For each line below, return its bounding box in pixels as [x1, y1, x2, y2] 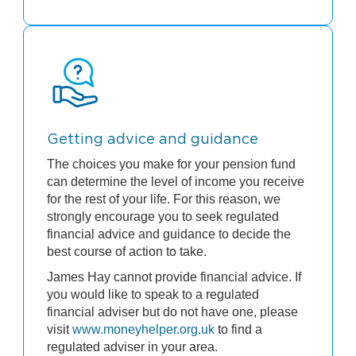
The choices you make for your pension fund [47, 157, 296, 171]
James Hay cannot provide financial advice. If [47, 269, 301, 284]
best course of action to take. [47, 244, 207, 258]
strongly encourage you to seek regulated [47, 209, 279, 223]
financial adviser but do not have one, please [47, 304, 298, 319]
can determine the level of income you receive [47, 174, 304, 188]
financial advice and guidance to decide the [47, 226, 291, 241]
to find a [215, 322, 262, 336]
